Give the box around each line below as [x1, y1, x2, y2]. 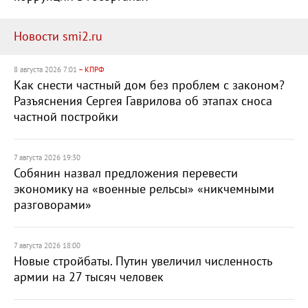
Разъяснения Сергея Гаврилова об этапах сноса [14, 94, 272, 109]
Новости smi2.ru [14, 30, 102, 44]
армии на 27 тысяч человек [14, 270, 164, 285]
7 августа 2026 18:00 [14, 241, 80, 250]
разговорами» [14, 198, 91, 212]
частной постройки [14, 110, 118, 124]
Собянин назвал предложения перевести [14, 166, 238, 181]
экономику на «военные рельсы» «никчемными [14, 182, 274, 197]
